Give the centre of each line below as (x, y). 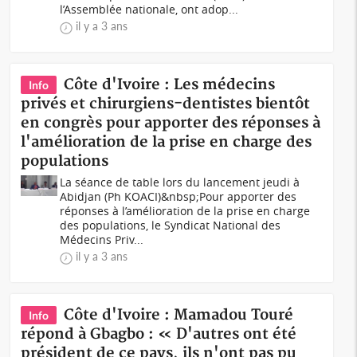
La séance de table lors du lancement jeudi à (180, 182)
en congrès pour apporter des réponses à (171, 123)
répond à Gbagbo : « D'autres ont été (159, 334)
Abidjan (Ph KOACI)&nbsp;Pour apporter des (178, 196)
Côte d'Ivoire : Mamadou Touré (179, 315)
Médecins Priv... (102, 239)
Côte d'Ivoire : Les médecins (170, 85)
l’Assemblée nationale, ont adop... (149, 9)
